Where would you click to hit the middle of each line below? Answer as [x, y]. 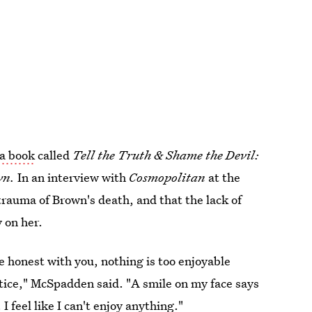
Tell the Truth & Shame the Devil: [166, 155]
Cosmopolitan [169, 177]
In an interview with [73, 177]
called [54, 155]
